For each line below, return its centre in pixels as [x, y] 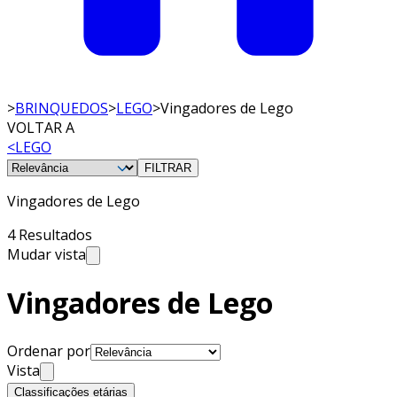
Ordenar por [49, 350]
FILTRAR [168, 167]
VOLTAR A [41, 127]
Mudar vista [47, 254]
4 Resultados [50, 234]
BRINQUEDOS [62, 108]
